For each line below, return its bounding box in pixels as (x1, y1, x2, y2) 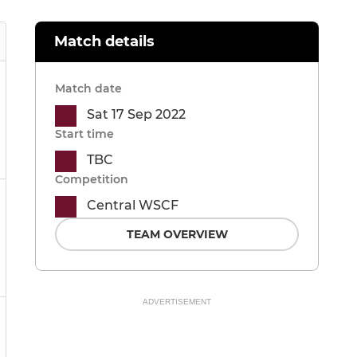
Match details (54, 33, 155, 51)
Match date (55, 81, 122, 96)
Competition (55, 172, 128, 187)
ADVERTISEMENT (143, 297, 211, 307)
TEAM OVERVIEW (126, 227, 228, 242)
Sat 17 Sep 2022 (87, 107, 186, 123)
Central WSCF (87, 198, 178, 214)
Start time (55, 127, 114, 142)
